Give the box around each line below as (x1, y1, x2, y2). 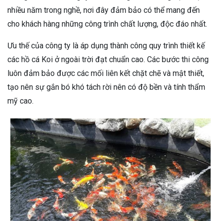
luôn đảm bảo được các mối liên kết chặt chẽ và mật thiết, (7, 69, 204, 78)
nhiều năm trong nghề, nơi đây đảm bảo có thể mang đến (7, 5, 200, 15)
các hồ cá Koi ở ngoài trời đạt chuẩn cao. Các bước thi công (7, 55, 209, 65)
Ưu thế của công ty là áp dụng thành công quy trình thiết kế (7, 41, 205, 51)
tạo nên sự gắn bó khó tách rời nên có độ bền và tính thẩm (7, 82, 205, 92)
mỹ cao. (7, 96, 34, 106)
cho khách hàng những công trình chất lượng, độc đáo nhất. (7, 19, 207, 29)
